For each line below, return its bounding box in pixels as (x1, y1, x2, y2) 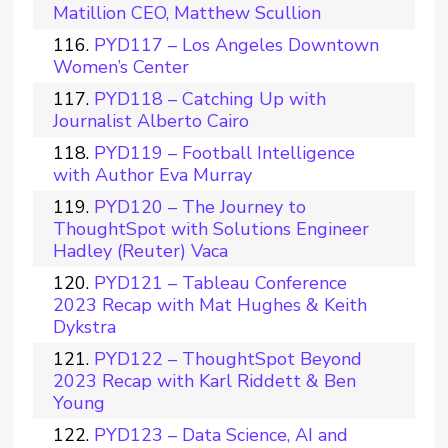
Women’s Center (53, 55, 190, 79)
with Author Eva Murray (53, 163, 253, 187)
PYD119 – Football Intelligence (94, 141, 356, 165)
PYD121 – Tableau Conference (94, 271, 348, 295)
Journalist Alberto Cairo (53, 109, 250, 133)
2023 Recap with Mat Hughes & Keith (53, 293, 368, 317)
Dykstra (53, 315, 117, 339)
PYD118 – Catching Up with (94, 87, 327, 111)
